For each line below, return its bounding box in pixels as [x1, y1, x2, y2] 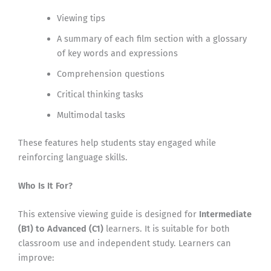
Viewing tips [56, 12, 105, 24]
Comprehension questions [56, 68, 165, 79]
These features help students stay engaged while [18, 137, 216, 148]
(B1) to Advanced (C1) [18, 223, 103, 235]
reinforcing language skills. [18, 151, 128, 163]
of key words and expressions [56, 47, 178, 59]
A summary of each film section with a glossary [56, 33, 247, 44]
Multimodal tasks [56, 109, 125, 120]
